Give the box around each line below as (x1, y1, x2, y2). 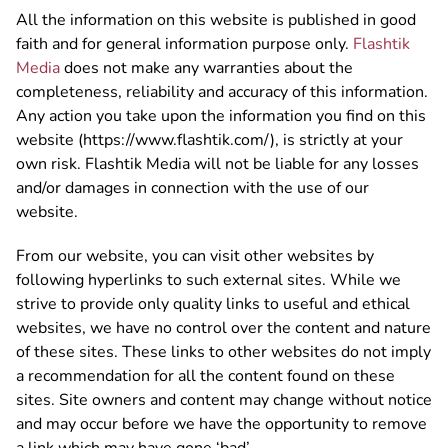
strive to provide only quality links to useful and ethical (16, 292, 410, 315)
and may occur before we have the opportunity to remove (16, 412, 427, 435)
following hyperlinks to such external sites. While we (16, 268, 401, 291)
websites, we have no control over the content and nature (16, 316, 431, 339)
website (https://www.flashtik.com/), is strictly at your (16, 128, 403, 151)
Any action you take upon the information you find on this (16, 104, 426, 127)
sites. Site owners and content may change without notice (16, 388, 432, 411)
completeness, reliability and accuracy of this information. (16, 80, 428, 103)
